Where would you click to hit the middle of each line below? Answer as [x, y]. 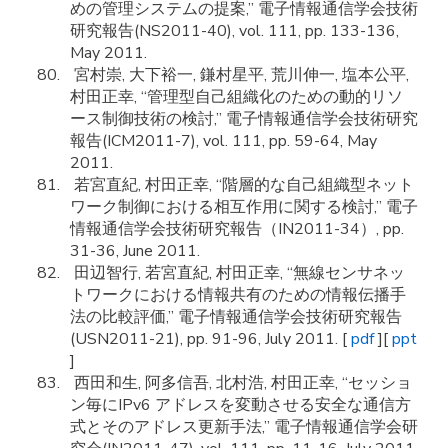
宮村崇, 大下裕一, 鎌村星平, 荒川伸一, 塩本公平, [239, 75]
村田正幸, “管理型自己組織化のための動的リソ [236, 97]
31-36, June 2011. [135, 251]
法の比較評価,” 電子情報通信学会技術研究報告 [236, 317]
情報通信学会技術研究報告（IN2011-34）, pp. [237, 229]
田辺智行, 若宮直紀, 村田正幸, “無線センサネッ [237, 273]
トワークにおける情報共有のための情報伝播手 [238, 295]
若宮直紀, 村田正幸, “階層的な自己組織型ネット [242, 185]
